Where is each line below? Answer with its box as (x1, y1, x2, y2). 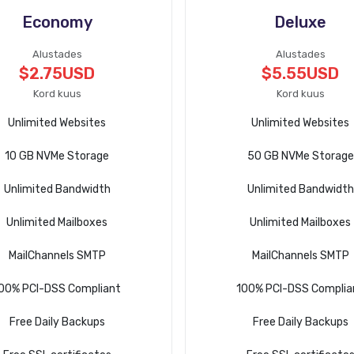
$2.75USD (19, 64, 96, 83)
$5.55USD (262, 64, 340, 83)
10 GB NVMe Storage (5, 149, 110, 163)
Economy (21, 13, 92, 32)
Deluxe (274, 13, 327, 32)
